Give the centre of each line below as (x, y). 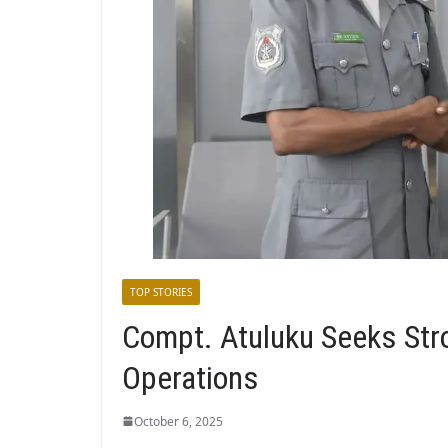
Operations (190, 377)
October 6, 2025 (178, 421)
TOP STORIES (161, 291)
